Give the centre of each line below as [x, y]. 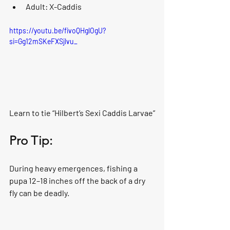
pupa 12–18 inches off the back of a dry [78, 181]
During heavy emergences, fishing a [74, 168]
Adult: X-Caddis [54, 6]
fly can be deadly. [39, 193]
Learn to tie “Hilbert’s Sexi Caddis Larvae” [82, 113]
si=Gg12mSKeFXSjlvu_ [43, 41]
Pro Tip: [31, 141]
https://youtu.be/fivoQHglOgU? [57, 30]
